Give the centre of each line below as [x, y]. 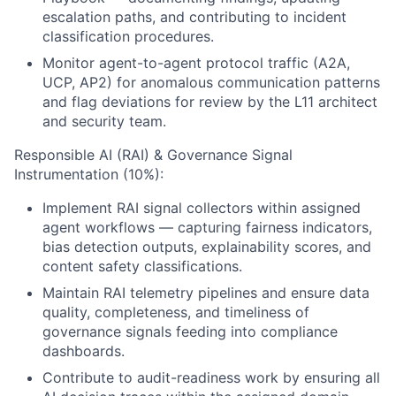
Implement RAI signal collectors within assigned [202, 208]
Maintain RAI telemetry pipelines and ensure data [206, 293]
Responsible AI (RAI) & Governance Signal [153, 155]
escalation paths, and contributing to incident [194, 17]
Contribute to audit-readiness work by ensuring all [211, 377]
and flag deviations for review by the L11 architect [210, 102]
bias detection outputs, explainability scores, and [207, 247]
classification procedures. [128, 36]
